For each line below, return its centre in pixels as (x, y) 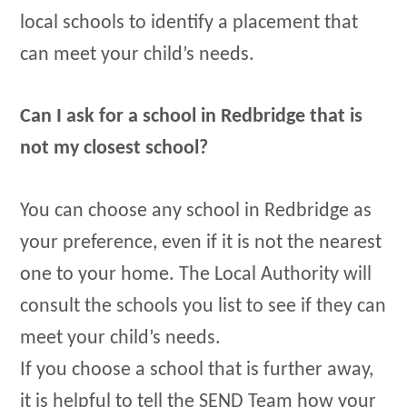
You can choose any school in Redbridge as (196, 211)
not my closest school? (114, 149)
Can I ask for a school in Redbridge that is (192, 117)
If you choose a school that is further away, (197, 370)
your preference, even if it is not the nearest (201, 243)
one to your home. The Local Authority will (196, 274)
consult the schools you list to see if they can (203, 306)
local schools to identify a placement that (189, 23)
